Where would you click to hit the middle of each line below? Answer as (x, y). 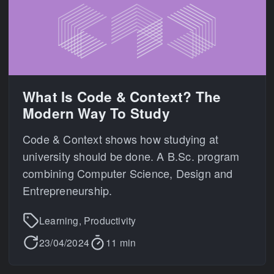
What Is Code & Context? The (122, 97)
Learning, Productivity (88, 220)
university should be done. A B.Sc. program (131, 156)
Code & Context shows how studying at (121, 139)
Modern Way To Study (96, 113)
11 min (121, 242)
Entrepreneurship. (68, 190)
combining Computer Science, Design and (128, 173)
